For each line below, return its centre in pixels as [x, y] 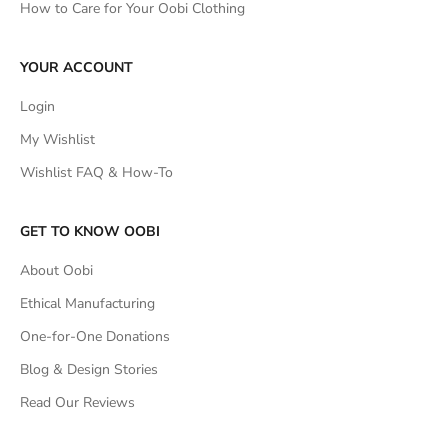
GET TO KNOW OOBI [90, 232]
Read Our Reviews [77, 403]
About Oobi [56, 271]
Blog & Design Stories [89, 370]
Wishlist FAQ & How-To [96, 173]
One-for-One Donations [95, 337]
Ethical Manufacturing [87, 304]
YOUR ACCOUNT [76, 68]
